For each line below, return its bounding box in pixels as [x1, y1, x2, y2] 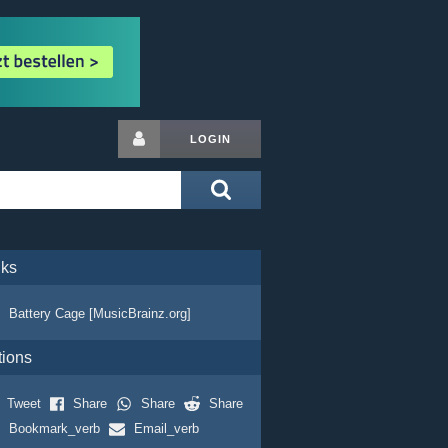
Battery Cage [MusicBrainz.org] [8, 306, 191, 321]
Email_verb [133, 421, 199, 436]
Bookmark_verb [8, 421, 100, 436]
